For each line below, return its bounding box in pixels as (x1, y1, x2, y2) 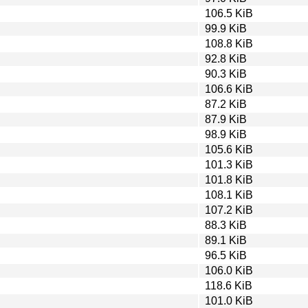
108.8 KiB (205, 37, 253, 49)
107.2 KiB (205, 203, 253, 216)
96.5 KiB (205, 249, 247, 261)
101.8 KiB (205, 173, 253, 186)
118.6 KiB (205, 279, 252, 291)
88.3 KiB (205, 219, 247, 231)
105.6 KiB (205, 143, 253, 155)
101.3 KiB (205, 158, 253, 170)
